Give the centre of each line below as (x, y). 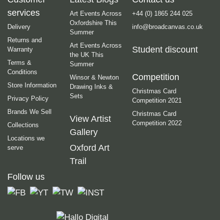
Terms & (19, 62)
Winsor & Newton (94, 77)
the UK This (87, 55)
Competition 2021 (157, 100)
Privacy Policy (28, 98)
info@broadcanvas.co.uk (167, 27)
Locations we (26, 138)
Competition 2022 (157, 123)
